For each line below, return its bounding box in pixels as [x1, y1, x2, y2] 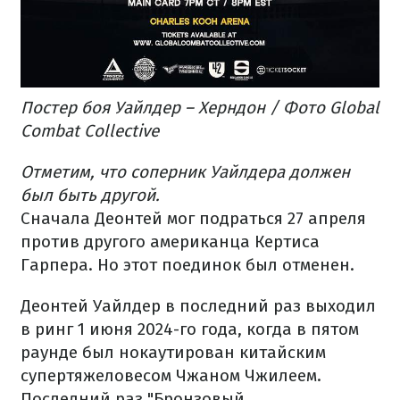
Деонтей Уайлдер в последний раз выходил [21, 295, 376, 316]
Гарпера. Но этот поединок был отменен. [21, 254, 354, 275]
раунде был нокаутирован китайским [21, 341, 326, 362]
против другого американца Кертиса [21, 230, 320, 252]
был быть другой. [21, 184, 160, 205]
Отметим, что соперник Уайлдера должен [21, 161, 350, 182]
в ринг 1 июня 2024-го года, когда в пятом [21, 318, 359, 339]
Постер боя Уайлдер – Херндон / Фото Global [21, 96, 379, 118]
